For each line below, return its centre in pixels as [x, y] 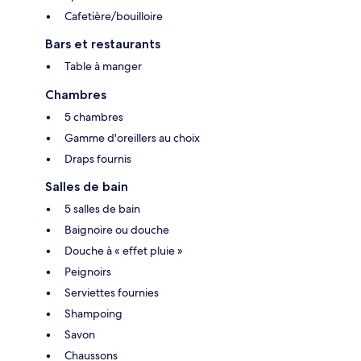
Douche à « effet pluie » [124, 251]
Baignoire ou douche [117, 230]
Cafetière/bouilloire [114, 17]
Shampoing [93, 314]
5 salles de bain [102, 209]
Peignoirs [88, 272]
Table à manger [103, 66]
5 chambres [94, 117]
